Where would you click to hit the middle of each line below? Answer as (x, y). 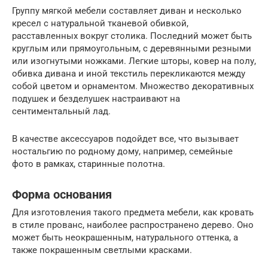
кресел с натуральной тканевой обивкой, (100, 24)
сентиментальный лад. (61, 112)
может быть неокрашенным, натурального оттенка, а (125, 238)
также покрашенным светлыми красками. (102, 250)
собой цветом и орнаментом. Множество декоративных (133, 86)
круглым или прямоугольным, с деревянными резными (132, 49)
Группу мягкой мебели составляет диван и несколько (127, 11)
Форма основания (62, 194)
